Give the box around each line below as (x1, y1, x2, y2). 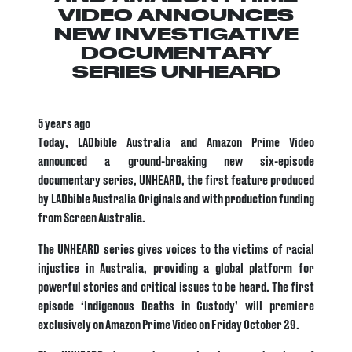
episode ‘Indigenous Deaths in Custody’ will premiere (38, 296, 314, 314)
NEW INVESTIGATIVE (53, 24, 299, 46)
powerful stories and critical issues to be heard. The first (38, 277, 314, 295)
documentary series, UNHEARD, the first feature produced (38, 170, 314, 189)
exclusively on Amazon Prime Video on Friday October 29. (38, 315, 299, 333)
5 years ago (38, 114, 90, 132)
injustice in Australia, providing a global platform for (38, 258, 314, 277)
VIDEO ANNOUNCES (58, 5, 294, 27)
